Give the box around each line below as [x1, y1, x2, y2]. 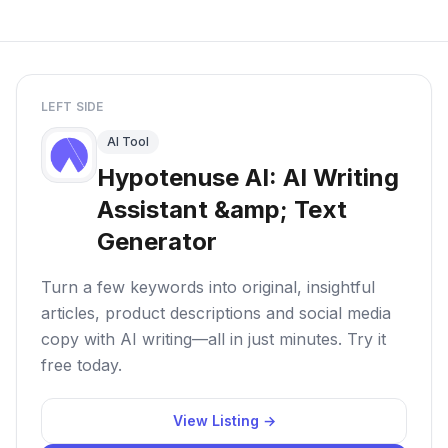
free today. [41, 355, 122, 375]
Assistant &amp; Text [97, 195, 347, 224]
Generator [97, 227, 217, 256]
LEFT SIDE [41, 99, 104, 114]
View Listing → [172, 412, 276, 429]
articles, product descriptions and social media [41, 303, 391, 323]
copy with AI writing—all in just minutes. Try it [41, 329, 386, 349]
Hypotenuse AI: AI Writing [97, 163, 399, 192]
